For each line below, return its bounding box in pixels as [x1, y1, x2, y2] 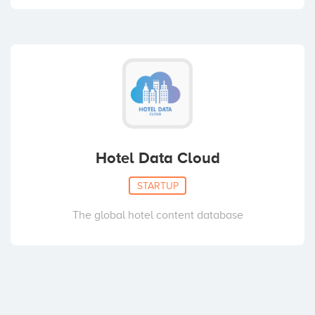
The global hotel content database [72, 209, 243, 222]
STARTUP [136, 180, 179, 191]
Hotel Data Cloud [95, 149, 220, 167]
